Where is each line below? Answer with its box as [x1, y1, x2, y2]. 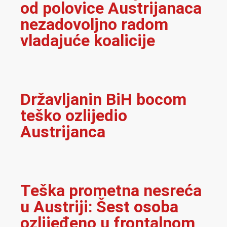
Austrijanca [20, 122, 105, 142]
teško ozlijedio [20, 106, 127, 126]
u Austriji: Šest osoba [20, 197, 178, 217]
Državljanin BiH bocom [20, 90, 186, 109]
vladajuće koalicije [20, 31, 155, 51]
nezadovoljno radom [20, 15, 168, 34]
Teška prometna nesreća [20, 181, 202, 201]
